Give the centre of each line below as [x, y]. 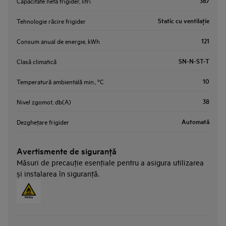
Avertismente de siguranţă [67, 151]
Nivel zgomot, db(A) [44, 101]
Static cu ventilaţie [184, 20]
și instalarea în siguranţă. [58, 173]
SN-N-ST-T [194, 61]
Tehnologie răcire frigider [51, 20]
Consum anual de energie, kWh [58, 41]
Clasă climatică [37, 61]
